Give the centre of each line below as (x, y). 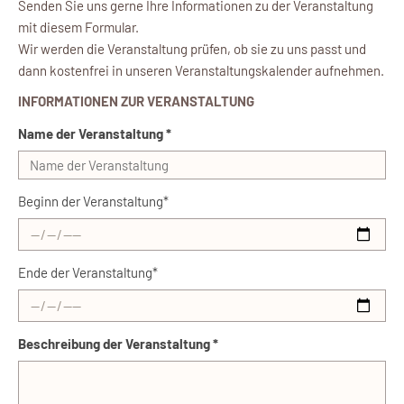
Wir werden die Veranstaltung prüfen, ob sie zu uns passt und (192, 49)
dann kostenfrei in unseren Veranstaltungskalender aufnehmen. (201, 71)
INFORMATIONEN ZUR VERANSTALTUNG (136, 101)
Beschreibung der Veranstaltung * (118, 344)
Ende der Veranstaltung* (88, 273)
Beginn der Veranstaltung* (93, 202)
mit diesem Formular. (78, 28)
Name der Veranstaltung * (95, 134)
